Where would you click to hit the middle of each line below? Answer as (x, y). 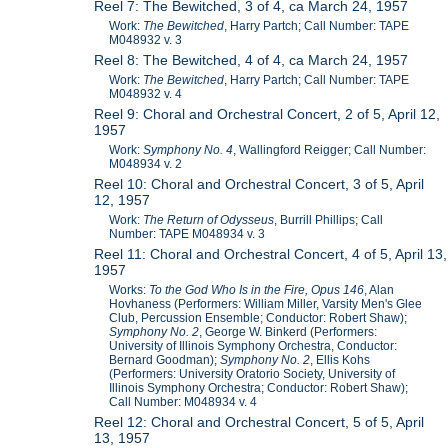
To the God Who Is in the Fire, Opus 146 (257, 290)
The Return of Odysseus (209, 220)
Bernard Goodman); (165, 360)
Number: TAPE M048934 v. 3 (187, 234)
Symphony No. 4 (188, 150)
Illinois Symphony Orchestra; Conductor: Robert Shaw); (259, 388)
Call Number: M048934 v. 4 (183, 402)
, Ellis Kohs (340, 360)
